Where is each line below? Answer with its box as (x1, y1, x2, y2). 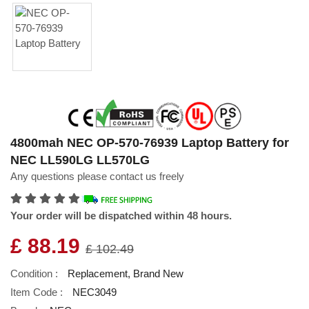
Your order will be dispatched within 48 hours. (10, 209, 232, 221)
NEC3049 (72, 286, 117, 298)
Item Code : (10, 286, 63, 298)
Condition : (10, 267, 58, 279)
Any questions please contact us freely (10, 170, 184, 182)
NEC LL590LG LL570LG (10, 152, 150, 167)
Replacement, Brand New (68, 267, 183, 279)
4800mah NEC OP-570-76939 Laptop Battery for (10, 135, 289, 150)
